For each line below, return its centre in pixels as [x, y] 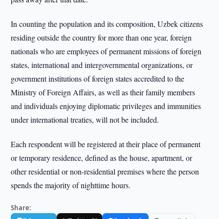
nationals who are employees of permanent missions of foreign [106, 51]
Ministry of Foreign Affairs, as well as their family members [103, 92]
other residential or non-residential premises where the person [105, 171]
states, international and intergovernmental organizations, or [102, 65]
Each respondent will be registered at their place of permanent [106, 144]
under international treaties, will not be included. [85, 120]
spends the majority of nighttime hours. [71, 185]
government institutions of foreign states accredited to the [98, 78]
